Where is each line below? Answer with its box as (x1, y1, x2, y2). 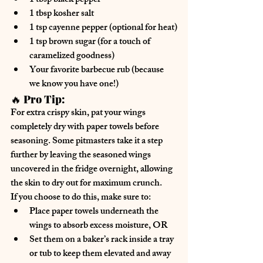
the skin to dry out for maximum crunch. (11, 175, 162, 193)
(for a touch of (96, 33, 152, 51)
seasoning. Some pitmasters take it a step (11, 133, 164, 150)
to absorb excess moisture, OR (52, 217, 167, 235)
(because (130, 62, 166, 79)
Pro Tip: (23, 92, 65, 106)
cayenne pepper (49, 19, 107, 37)
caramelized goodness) (29, 48, 114, 65)
